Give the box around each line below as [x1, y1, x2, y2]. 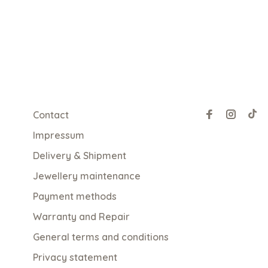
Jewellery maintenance [33, 170, 141, 182]
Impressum [33, 129, 84, 141]
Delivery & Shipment [33, 150, 126, 162]
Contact [33, 109, 69, 121]
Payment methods [33, 190, 117, 202]
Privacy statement [33, 251, 117, 263]
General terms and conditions [33, 231, 169, 243]
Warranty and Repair [33, 211, 130, 223]
